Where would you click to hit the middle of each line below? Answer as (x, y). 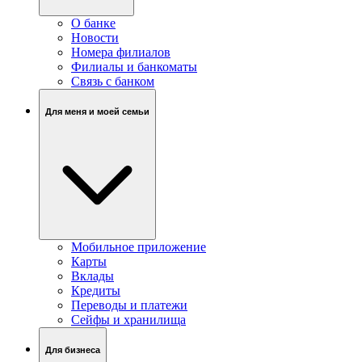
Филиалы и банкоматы (134, 67)
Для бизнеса (73, 349)
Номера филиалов (121, 53)
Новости (95, 38)
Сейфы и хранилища (128, 320)
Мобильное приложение (139, 247)
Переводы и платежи (129, 305)
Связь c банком (113, 82)
